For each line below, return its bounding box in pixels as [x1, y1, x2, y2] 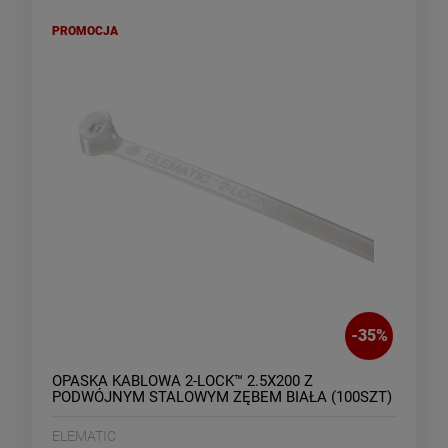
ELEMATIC [52, 427, 116, 444]
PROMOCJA [52, 24, 118, 39]
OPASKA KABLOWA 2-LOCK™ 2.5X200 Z [52, 371, 313, 390]
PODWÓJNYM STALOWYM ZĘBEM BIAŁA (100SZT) [52, 387, 392, 406]
